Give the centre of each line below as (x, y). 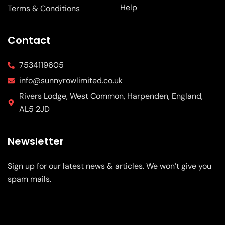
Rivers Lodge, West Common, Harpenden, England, (111, 96)
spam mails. (29, 179)
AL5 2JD (34, 109)
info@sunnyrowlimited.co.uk (71, 81)
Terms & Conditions (44, 8)
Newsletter (36, 141)
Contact (29, 40)
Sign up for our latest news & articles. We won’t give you (109, 166)
